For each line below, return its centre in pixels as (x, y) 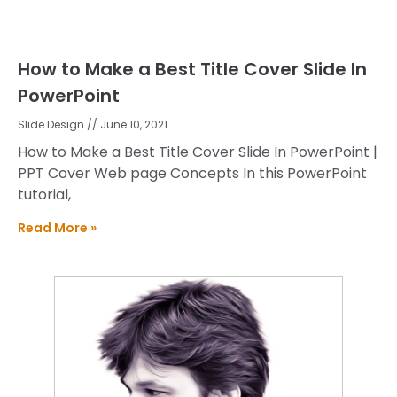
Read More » (57, 227)
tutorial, (44, 194)
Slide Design (52, 124)
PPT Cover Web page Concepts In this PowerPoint (192, 173)
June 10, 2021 (132, 124)
